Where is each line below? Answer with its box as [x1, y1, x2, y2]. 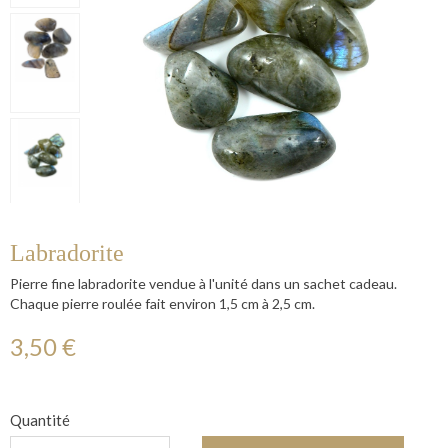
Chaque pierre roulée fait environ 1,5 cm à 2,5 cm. [10, 295, 315, 313]
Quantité [10, 411, 70, 430]
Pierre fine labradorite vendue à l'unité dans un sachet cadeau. [10, 275, 397, 293]
